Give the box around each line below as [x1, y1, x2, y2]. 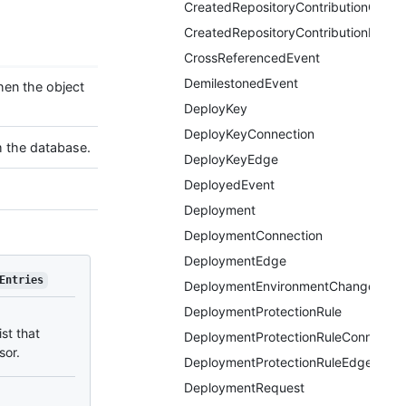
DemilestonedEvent [184, 75, 298, 91]
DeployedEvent [184, 177, 275, 192]
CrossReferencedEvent [184, 50, 320, 65]
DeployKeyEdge [184, 151, 278, 167]
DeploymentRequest [184, 380, 304, 395]
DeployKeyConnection [184, 126, 314, 141]
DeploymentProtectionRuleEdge [184, 354, 372, 370]
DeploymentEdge [184, 253, 286, 268]
